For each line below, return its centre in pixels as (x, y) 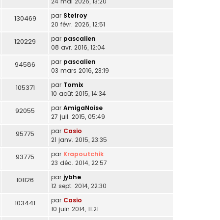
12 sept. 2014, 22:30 (79, 186)
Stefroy (75, 16)
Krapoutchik (83, 154)
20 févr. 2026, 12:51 (78, 25)
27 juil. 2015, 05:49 (78, 117)
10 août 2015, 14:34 (79, 94)
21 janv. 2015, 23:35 (79, 140)
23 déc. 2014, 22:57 (79, 163)
